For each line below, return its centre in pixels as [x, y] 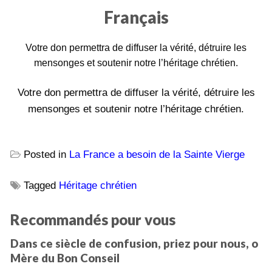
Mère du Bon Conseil [65, 258]
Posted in [46, 154]
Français [136, 18]
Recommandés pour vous [93, 219]
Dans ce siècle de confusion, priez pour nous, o [134, 244]
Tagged [41, 185]
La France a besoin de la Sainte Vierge [157, 154]
